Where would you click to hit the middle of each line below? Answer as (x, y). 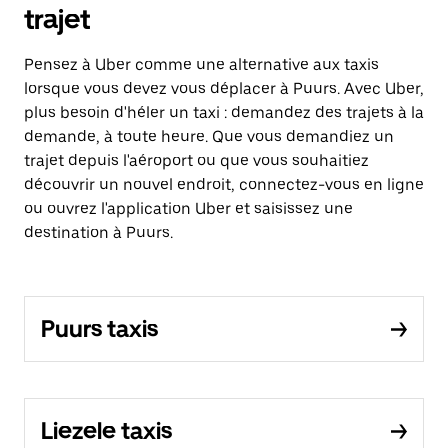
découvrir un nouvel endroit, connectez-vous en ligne (224, 184)
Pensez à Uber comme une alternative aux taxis (201, 64)
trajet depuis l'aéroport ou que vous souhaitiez (196, 160)
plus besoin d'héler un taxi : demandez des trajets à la (224, 112)
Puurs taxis (99, 328)
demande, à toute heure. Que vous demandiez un (209, 136)
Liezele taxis (106, 430)
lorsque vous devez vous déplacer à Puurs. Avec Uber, (224, 88)
